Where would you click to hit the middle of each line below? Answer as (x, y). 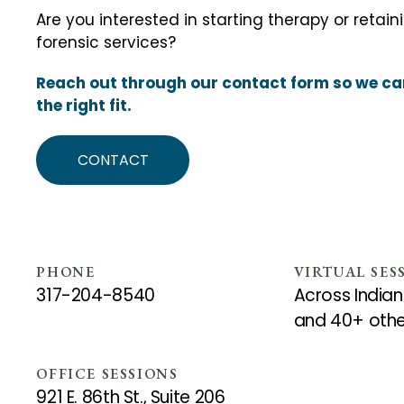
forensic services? (106, 42)
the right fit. (84, 106)
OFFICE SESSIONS (107, 374)
